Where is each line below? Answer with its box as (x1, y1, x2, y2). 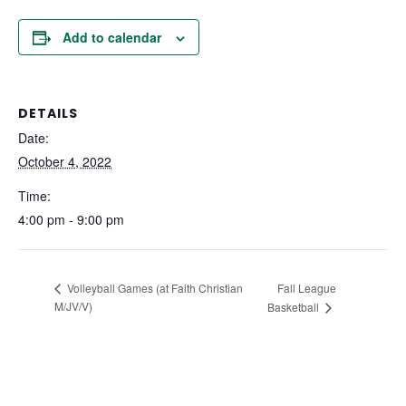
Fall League (276, 279, 336, 295)
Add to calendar (63, 28, 161, 47)
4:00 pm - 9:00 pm (18, 210, 124, 229)
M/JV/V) (54, 298, 92, 314)
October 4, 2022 (18, 152, 111, 171)
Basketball (266, 299, 322, 315)
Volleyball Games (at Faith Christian (64, 280, 243, 296)
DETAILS (18, 104, 78, 123)
